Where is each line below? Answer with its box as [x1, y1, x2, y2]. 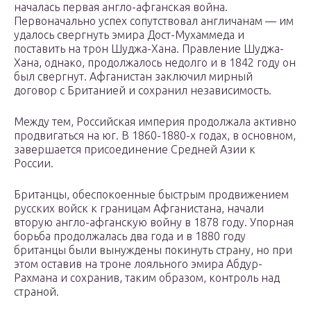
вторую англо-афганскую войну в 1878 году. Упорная [14, 216, 294, 229]
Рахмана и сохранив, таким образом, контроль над [14, 271, 280, 285]
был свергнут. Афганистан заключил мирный [14, 70, 253, 83]
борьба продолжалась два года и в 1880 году [14, 230, 246, 243]
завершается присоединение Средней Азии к [14, 143, 255, 156]
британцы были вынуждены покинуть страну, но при [14, 244, 292, 257]
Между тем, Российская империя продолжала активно [14, 115, 296, 128]
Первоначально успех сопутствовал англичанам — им [14, 15, 294, 28]
